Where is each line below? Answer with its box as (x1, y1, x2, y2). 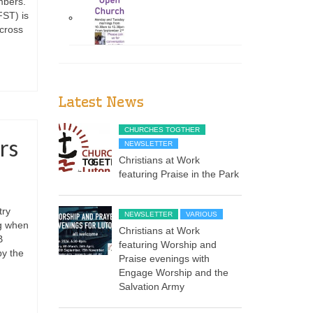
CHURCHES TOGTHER (124, 125, 201, 133)
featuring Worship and (119, 238, 217, 250)
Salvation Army (119, 280, 185, 292)
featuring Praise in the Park (119, 168, 240, 180)
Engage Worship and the (119, 266, 229, 278)
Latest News (58, 92, 144, 110)
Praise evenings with (119, 252, 210, 264)
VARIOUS (186, 210, 218, 218)
